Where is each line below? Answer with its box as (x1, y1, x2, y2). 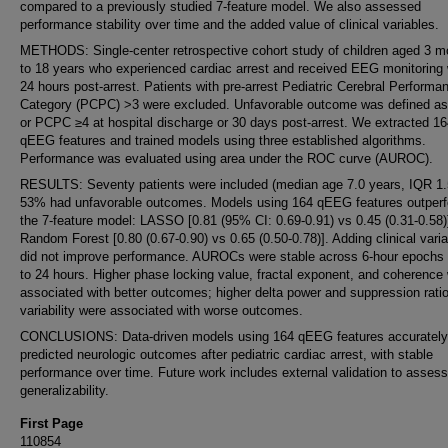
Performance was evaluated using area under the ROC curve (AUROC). (20, 151, 433, 166)
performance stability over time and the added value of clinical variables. (20, 17, 439, 32)
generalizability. (20, 383, 109, 398)
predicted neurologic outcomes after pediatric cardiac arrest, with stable (20, 347, 433, 362)
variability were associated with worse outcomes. (20, 303, 303, 318)
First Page (20, 416, 83, 431)
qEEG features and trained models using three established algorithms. (20, 133, 426, 148)
